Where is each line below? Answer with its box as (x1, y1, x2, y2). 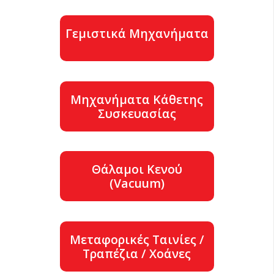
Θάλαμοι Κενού (91, 161, 182, 177)
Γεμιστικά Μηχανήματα (65, 25, 209, 42)
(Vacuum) (109, 175, 165, 191)
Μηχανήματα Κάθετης (70, 91, 204, 108)
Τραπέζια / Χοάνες (83, 245, 191, 262)
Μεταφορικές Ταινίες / (69, 231, 204, 248)
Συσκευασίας (97, 105, 176, 122)
